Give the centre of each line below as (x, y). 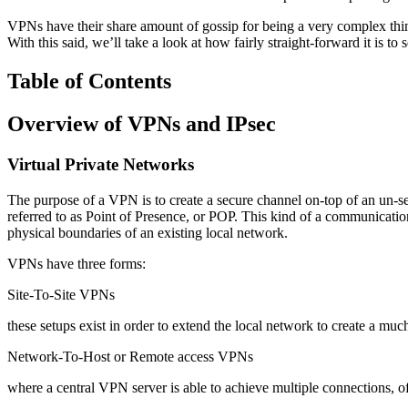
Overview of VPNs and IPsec (142, 123)
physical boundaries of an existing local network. (148, 232)
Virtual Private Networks (101, 164)
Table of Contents (89, 81)
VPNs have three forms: (76, 263)
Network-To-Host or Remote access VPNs (130, 356)
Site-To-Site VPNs (61, 294)
